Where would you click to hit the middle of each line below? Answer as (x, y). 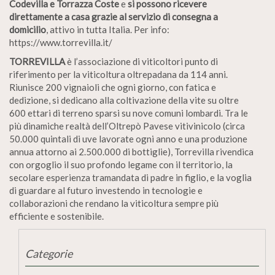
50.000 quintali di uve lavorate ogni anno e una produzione (128, 139)
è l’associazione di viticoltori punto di (141, 61)
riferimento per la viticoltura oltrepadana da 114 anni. (118, 74)
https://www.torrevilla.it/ (61, 42)
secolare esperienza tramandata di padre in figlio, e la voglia (130, 177)
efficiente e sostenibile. (56, 216)
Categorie (49, 254)
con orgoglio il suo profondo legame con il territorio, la (121, 165)
